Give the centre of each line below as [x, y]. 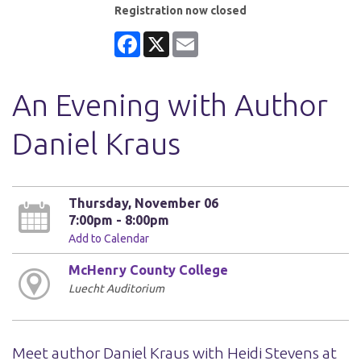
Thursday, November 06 [143, 203]
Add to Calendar [108, 238]
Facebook [164, 37]
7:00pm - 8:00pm [118, 220]
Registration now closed [180, 10]
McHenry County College [148, 270]
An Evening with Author [170, 104]
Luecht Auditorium [116, 288]
